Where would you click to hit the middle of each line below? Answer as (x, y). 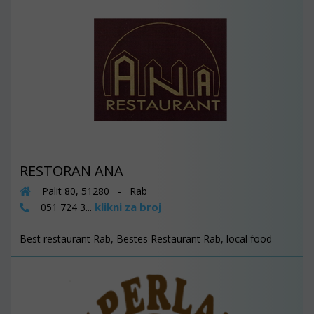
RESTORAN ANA (71, 170)
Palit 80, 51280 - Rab (93, 191)
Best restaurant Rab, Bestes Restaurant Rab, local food (146, 238)
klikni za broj (128, 206)
